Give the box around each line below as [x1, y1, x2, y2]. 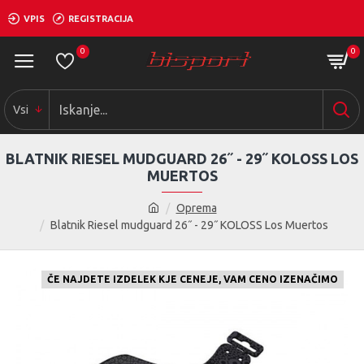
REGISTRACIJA [68, 13, 133, 24]
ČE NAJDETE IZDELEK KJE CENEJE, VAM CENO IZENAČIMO [47, 274, 338, 284]
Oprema [175, 201, 217, 214]
